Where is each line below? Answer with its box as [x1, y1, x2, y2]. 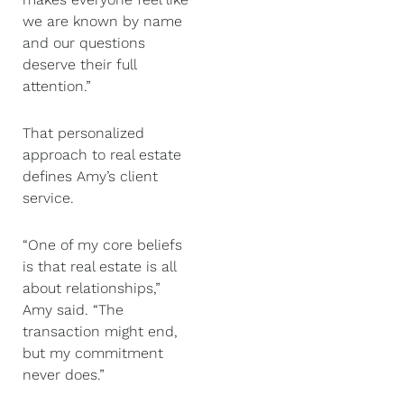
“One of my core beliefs [23, 235, 182, 253]
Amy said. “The [23, 300, 124, 318]
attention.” [23, 77, 91, 95]
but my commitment [23, 344, 163, 362]
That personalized [23, 124, 144, 142]
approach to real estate [23, 145, 181, 163]
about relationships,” [23, 279, 161, 297]
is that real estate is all [23, 257, 176, 275]
